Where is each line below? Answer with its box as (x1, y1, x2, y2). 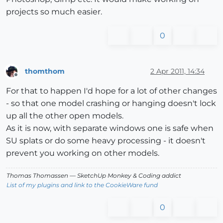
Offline (15, 75, 35, 83)
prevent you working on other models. (6, 148, 159, 158)
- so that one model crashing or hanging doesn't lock (6, 99, 216, 109)
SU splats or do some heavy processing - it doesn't (6, 136, 206, 146)
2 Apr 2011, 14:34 (150, 66, 205, 76)
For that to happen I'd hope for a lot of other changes (6, 86, 217, 96)
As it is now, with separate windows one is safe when (6, 123, 214, 133)
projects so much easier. (6, 7, 102, 17)
